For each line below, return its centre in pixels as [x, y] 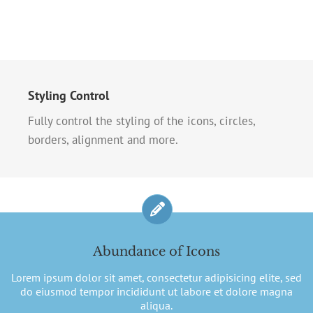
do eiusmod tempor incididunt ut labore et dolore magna [156, 291]
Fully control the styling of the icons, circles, [141, 121]
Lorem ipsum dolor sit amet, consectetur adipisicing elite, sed [156, 277]
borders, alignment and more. [103, 139]
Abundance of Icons [156, 251]
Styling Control [68, 95]
